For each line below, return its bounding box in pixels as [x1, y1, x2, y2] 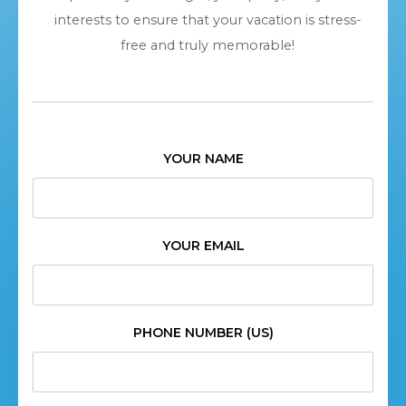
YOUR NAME [162, 150, 244, 167]
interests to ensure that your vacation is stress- [53, 11, 362, 28]
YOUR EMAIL [161, 237, 245, 254]
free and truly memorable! [121, 36, 295, 53]
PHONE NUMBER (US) [132, 324, 274, 341]
